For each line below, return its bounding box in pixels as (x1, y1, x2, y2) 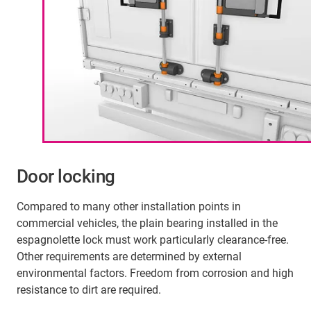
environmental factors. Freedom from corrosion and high (17, 267, 294, 280)
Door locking (17, 166, 115, 187)
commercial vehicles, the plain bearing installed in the (17, 217, 278, 230)
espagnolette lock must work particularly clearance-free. (17, 233, 289, 247)
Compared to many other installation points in (17, 200, 241, 214)
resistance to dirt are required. (17, 283, 161, 297)
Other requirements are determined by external (17, 250, 242, 264)
